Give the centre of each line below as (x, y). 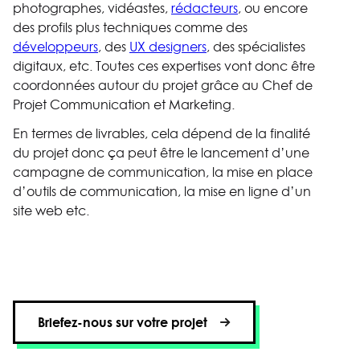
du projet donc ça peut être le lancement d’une (161, 152)
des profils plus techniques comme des (130, 27)
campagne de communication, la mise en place (163, 172)
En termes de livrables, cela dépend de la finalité (162, 133)
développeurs (55, 46)
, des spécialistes (256, 46)
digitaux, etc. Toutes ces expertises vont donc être (164, 65)
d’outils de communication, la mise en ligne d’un (162, 191)
